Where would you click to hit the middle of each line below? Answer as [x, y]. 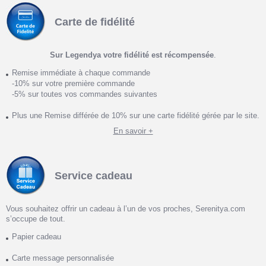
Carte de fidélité [95, 22]
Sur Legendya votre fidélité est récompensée [132, 55]
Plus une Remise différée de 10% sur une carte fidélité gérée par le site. [136, 116]
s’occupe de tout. [36, 219]
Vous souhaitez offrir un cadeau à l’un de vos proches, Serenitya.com [126, 209]
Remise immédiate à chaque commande [81, 73]
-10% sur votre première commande [73, 84]
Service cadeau [94, 175]
